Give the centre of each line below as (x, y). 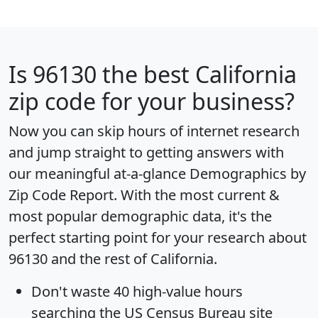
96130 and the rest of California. (113, 259)
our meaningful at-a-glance (99, 174)
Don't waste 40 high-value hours (137, 292)
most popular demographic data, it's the (140, 216)
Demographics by (248, 174)
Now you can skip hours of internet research (154, 131)
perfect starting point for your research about (158, 238)
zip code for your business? (152, 102)
